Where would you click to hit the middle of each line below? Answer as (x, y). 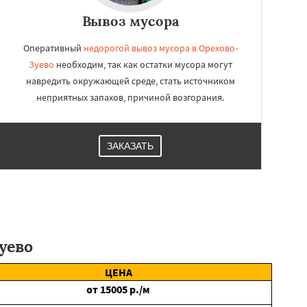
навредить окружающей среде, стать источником (130, 81)
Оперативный (53, 48)
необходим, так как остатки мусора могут (143, 64)
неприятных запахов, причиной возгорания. (130, 97)
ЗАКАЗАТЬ (130, 146)
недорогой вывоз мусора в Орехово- (160, 48)
